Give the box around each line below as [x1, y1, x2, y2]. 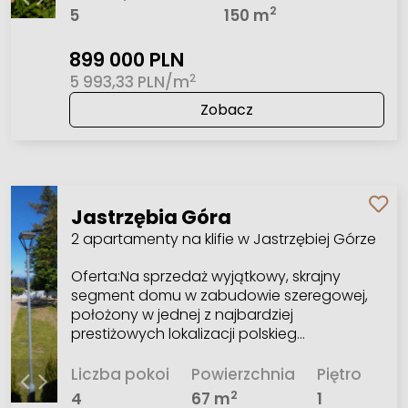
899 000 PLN [68, 46, 184, 74]
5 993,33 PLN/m [68, 71, 189, 94]
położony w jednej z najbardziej [70, 303, 293, 325]
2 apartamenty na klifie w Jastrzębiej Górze [70, 228, 376, 250]
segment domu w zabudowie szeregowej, [70, 284, 368, 306]
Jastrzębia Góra [70, 203, 231, 230]
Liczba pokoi [70, 362, 169, 385]
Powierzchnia [191, 362, 295, 385]
